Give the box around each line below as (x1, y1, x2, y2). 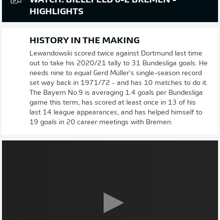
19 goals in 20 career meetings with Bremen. (29, 119, 172, 126)
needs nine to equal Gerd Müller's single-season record (29, 70, 202, 77)
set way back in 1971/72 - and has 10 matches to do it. (29, 80, 208, 87)
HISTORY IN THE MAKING (29, 36, 139, 46)
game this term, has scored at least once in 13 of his (29, 99, 196, 107)
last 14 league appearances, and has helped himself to (29, 109, 202, 116)
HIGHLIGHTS (29, 7, 83, 17)
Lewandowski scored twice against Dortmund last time (29, 50, 202, 57)
